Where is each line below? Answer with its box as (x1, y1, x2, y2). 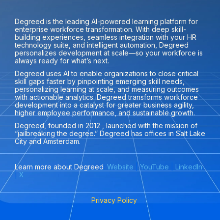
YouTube (140, 162, 169, 171)
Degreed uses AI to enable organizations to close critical (15, 69, 198, 78)
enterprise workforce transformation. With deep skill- (15, 25, 186, 33)
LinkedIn (175, 162, 202, 171)
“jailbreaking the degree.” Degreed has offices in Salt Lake (15, 129, 205, 137)
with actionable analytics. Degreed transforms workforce (15, 92, 198, 101)
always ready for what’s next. (15, 56, 111, 65)
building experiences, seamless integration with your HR (15, 32, 196, 41)
